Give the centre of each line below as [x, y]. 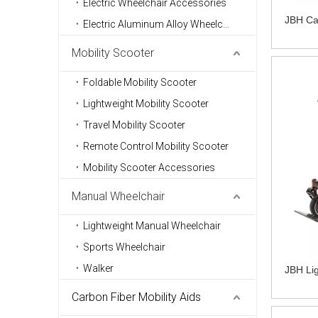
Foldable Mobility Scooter [140, 83]
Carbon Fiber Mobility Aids [136, 297]
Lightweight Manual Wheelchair [152, 226]
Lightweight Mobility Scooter [146, 104]
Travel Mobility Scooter [134, 125]
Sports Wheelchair [124, 247]
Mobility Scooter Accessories [149, 168]
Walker [98, 269]
